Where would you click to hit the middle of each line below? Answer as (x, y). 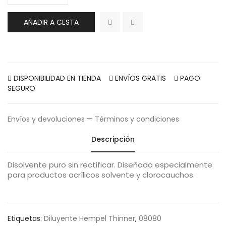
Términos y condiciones (137, 119)
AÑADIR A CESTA (51, 22)
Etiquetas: (26, 218)
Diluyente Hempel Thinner (90, 218)
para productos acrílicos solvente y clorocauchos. (101, 175)
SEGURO (21, 88)
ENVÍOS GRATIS (144, 78)
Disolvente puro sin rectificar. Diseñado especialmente (110, 165)
